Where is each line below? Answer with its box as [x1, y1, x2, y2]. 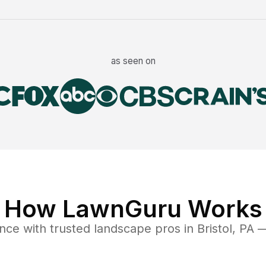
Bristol [197, 221, 232, 236]
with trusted [19, 221, 90, 236]
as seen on [110, 55, 156, 67]
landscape [93, 221, 151, 236]
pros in [151, 221, 197, 236]
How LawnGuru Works [4, 194, 262, 224]
